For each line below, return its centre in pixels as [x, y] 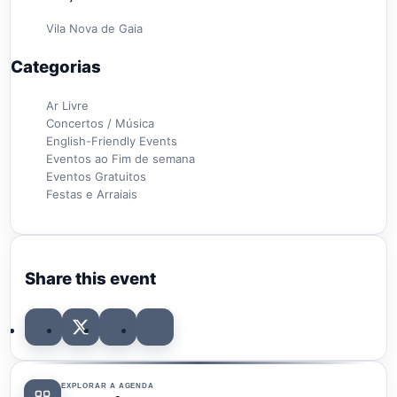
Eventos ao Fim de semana [121, 158]
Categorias [56, 66]
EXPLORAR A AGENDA [108, 385]
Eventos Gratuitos [96, 176]
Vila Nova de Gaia [94, 29]
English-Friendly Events [112, 140]
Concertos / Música [100, 123]
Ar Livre [67, 105]
